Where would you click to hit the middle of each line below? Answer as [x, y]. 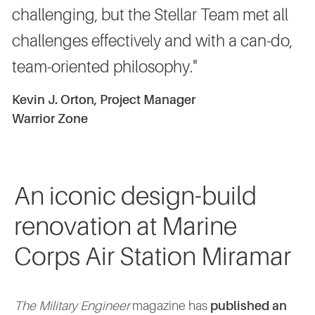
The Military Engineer [72, 306]
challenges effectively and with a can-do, [152, 41]
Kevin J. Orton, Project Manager [104, 100]
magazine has [170, 306]
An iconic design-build [135, 197]
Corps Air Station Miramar [153, 257]
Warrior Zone [50, 119]
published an [249, 306]
